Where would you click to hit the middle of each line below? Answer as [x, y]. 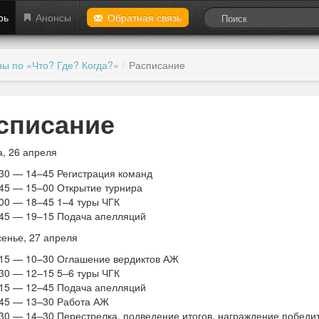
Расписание [157, 65]
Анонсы [53, 17]
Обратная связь [145, 17]
